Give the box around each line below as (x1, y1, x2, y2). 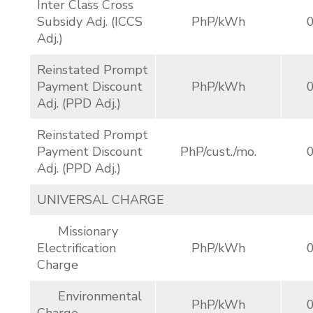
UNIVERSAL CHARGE (37, 191, 164, 208)
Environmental (37, 288, 142, 305)
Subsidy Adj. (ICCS (37, 13, 143, 30)
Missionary (37, 223, 118, 240)
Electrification (37, 240, 116, 256)
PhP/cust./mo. (180, 143, 256, 160)
